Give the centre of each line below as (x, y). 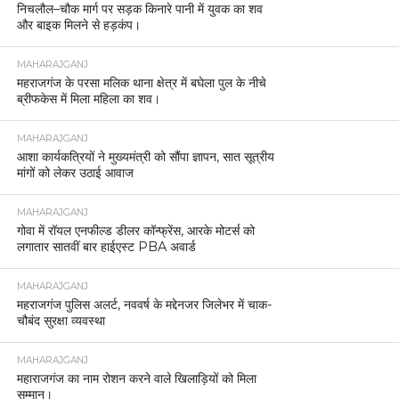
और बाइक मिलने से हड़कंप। (78, 24)
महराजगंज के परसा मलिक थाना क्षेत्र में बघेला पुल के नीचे (141, 82)
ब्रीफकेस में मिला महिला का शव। (88, 98)
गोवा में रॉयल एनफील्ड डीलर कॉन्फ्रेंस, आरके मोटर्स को (135, 230)
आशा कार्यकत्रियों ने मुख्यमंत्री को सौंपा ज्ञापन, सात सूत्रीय (145, 156)
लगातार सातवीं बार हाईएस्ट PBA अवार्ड (106, 246)
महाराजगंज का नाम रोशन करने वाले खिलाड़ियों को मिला (136, 378)
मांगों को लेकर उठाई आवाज (75, 172)
